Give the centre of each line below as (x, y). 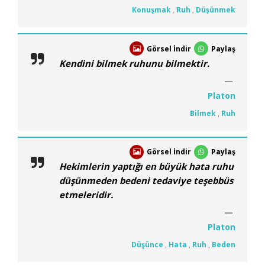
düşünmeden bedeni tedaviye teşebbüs (146, 181)
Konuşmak (151, 9)
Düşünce (147, 245)
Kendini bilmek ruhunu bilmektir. (134, 63)
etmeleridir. (86, 195)
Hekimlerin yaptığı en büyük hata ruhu (146, 167)
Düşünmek (216, 9)
